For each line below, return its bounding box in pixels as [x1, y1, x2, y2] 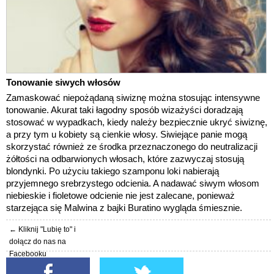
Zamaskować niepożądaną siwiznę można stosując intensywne [6, 92, 260, 103]
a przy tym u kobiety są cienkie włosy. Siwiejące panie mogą [6, 128, 247, 139]
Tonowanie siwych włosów [6, 76, 120, 87]
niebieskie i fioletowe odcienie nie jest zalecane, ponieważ [6, 190, 235, 201]
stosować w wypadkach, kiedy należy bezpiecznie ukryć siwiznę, [6, 116, 267, 127]
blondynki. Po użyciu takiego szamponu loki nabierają [6, 165, 219, 176]
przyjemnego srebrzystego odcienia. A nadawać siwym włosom [6, 177, 259, 188]
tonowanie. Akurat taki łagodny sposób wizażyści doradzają [6, 104, 243, 115]
